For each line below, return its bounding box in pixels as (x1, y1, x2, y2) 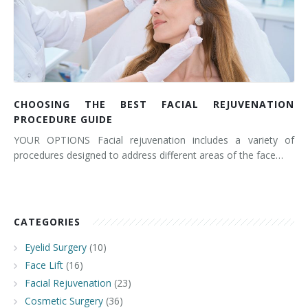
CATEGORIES (14, 215, 80, 228)
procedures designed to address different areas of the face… (14, 148, 283, 162)
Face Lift (25, 258, 63, 272)
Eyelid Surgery (25, 241, 87, 254)
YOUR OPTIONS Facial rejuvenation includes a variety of (14, 133, 294, 146)
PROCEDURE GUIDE (14, 113, 113, 126)
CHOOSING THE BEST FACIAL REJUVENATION (14, 98, 294, 111)
